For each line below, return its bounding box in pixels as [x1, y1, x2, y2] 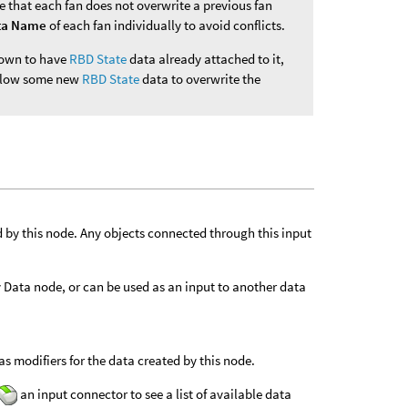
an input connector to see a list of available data [16, 384, 291, 403]
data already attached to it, [127, 49, 285, 67]
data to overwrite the [139, 69, 261, 87]
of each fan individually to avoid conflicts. [46, 15, 286, 34]
